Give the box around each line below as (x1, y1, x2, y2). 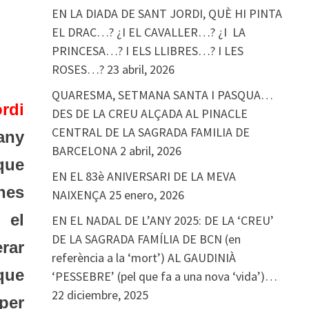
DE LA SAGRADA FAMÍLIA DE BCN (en (51, 231, 241, 247)
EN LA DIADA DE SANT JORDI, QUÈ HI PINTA (51, 6, 282, 21)
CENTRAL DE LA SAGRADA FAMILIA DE (51, 124, 250, 140)
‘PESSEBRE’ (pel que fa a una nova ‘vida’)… (51, 268, 277, 284)
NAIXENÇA (51, 187, 106, 203)
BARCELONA (51, 143, 117, 159)
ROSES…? (51, 61, 104, 77)
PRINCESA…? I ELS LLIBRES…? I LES (51, 43, 243, 59)
